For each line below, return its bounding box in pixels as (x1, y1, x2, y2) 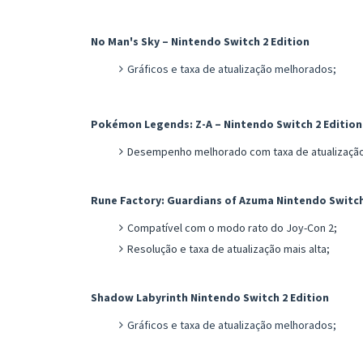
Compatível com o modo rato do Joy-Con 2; (127, 220, 337, 235)
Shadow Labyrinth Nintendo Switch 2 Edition (91, 289, 329, 305)
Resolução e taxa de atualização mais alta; (127, 241, 330, 256)
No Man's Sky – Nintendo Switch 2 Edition (91, 33, 310, 49)
